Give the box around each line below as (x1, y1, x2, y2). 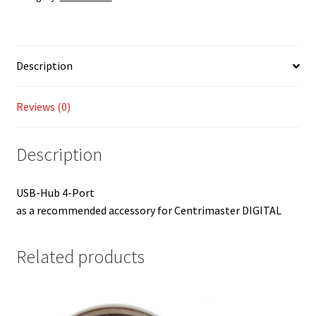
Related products (16, 245, 145, 269)
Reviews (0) (16, 99, 71, 114)
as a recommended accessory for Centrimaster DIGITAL (16, 202, 281, 217)
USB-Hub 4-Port (16, 185, 95, 200)
